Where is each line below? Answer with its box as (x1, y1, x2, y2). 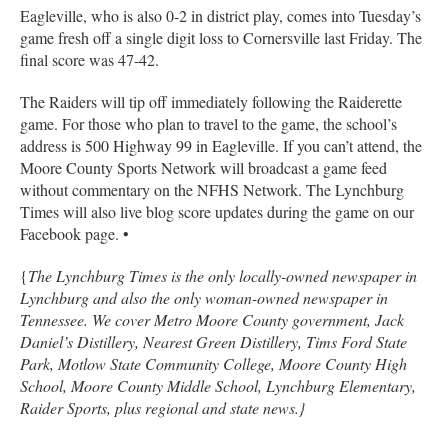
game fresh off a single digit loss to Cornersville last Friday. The (20, 26, 422, 48)
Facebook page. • (20, 222, 129, 244)
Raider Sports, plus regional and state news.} (20, 396, 305, 418)
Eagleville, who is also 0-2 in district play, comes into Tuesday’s (20, 4, 421, 26)
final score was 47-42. (20, 48, 159, 70)
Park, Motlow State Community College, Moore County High (20, 352, 407, 374)
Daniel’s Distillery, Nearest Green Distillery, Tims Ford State (20, 330, 407, 352)
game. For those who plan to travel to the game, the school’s (20, 112, 397, 134)
